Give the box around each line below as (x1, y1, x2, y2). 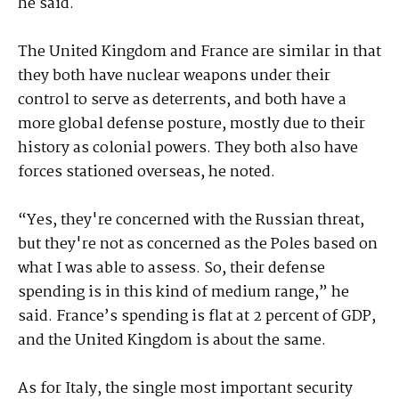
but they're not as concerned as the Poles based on (18, 232, 378, 257)
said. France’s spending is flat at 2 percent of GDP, (18, 305, 376, 330)
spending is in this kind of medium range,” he (18, 281, 349, 305)
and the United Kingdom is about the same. (18, 329, 326, 354)
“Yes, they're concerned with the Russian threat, (18, 208, 364, 233)
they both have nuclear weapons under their (18, 64, 330, 89)
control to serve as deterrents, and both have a (18, 88, 346, 113)
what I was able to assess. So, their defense (18, 256, 325, 281)
